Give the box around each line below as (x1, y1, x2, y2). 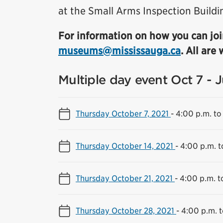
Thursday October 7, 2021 (76, 109, 171, 118)
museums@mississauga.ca (58, 45, 181, 57)
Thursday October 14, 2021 (76, 141, 175, 151)
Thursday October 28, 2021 (76, 206, 176, 216)
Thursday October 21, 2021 (76, 173, 175, 183)
